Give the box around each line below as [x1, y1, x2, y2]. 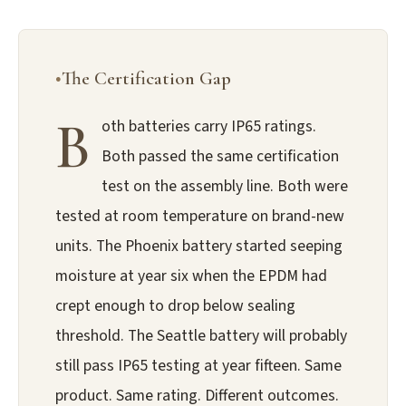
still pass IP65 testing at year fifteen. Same [55, 354, 342, 378]
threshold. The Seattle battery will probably [55, 324, 347, 348]
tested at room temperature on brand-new [55, 205, 344, 228]
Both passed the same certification [101, 145, 339, 169]
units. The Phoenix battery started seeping [55, 235, 343, 258]
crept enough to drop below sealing [55, 295, 295, 318]
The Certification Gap [62, 67, 231, 91]
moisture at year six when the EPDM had [55, 265, 327, 288]
